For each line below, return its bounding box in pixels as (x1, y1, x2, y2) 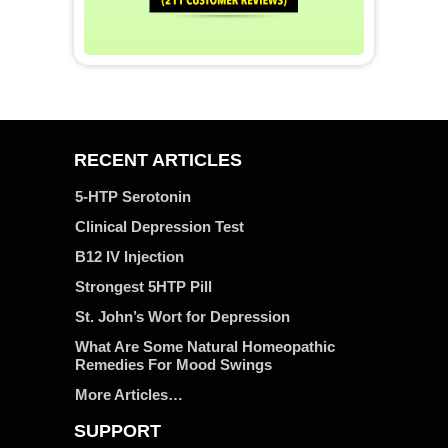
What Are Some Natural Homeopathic (75, 337, 335, 355)
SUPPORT (74, 420, 161, 441)
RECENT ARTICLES (74, 149, 242, 170)
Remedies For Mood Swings (75, 355, 272, 373)
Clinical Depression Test (75, 217, 244, 235)
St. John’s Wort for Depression (75, 307, 290, 325)
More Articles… (75, 385, 183, 403)
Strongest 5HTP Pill (75, 277, 212, 295)
